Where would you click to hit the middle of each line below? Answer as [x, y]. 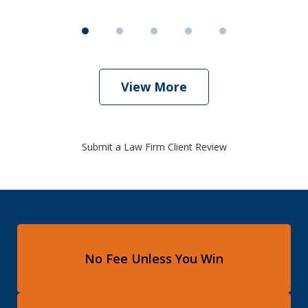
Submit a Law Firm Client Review [154, 147]
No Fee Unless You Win [154, 258]
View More [154, 87]
